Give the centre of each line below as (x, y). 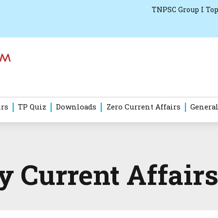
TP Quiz (32, 107)
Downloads (76, 107)
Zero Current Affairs (143, 107)
